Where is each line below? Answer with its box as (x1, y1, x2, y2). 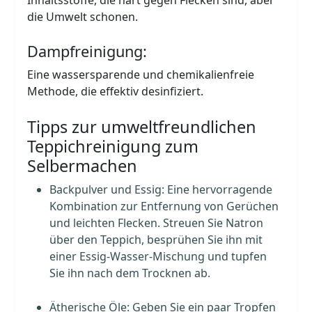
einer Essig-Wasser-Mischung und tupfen (49, 248, 267, 264)
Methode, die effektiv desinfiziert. (27, 83, 204, 99)
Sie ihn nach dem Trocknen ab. (49, 265, 211, 281)
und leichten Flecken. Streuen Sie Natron (49, 214, 264, 231)
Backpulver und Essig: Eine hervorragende (49, 181, 273, 197)
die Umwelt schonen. (27, 8, 139, 24)
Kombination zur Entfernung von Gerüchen (49, 198, 279, 214)
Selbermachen (27, 154, 138, 177)
